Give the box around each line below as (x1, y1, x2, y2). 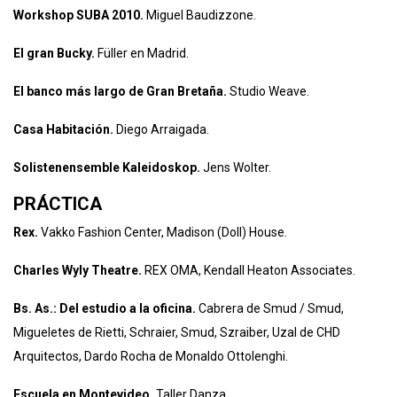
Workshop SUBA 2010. (13, 8, 144, 22)
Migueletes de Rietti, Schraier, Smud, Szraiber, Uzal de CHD (13, 325, 340, 339)
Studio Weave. (227, 84, 309, 98)
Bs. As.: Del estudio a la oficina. (13, 301, 196, 315)
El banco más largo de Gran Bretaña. (13, 84, 227, 98)
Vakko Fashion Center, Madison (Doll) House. (38, 225, 287, 239)
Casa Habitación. (13, 122, 113, 136)
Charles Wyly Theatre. (13, 263, 142, 277)
